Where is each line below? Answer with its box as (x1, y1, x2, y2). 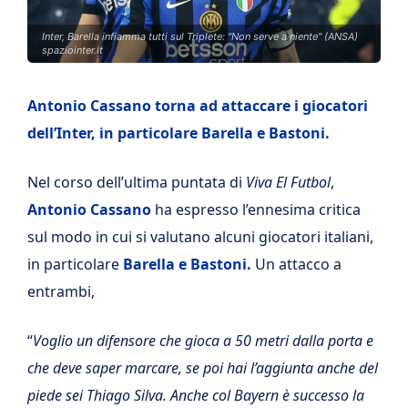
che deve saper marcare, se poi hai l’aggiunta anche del (27, 358, 378, 378)
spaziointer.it (42, 44, 103, 56)
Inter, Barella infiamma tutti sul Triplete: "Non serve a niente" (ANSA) (42, 30, 358, 43)
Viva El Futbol (246, 172, 331, 192)
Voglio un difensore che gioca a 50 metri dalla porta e (33, 331, 373, 351)
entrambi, (27, 281, 95, 301)
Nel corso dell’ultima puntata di (27, 172, 246, 192)
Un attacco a (255, 254, 342, 274)
